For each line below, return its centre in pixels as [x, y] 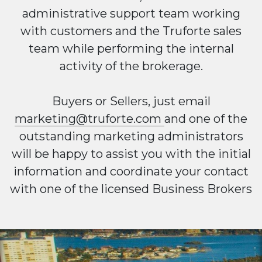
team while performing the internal [131, 49]
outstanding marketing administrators [131, 136]
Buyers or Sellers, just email [131, 101]
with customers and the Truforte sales [131, 31]
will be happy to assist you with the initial [131, 154]
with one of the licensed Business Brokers [131, 189]
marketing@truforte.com [89, 119]
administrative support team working [131, 13]
